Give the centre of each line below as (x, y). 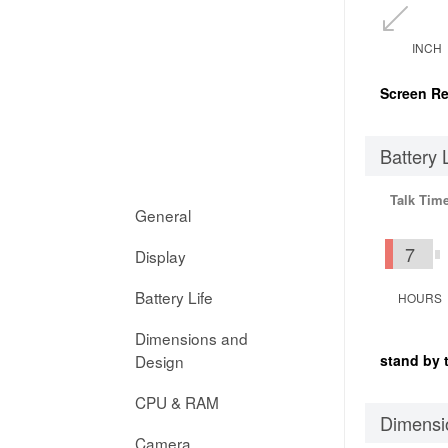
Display (160, 256)
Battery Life (174, 297)
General (163, 215)
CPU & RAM (177, 402)
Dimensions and (191, 338)
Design (159, 361)
